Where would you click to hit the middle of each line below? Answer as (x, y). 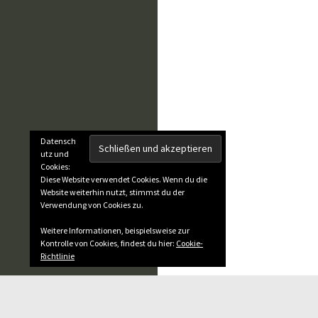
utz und (55, 154)
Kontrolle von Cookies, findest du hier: (108, 243)
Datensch (58, 141)
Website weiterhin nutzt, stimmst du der (113, 192)
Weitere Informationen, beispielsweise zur (115, 230)
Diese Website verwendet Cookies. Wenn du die (124, 179)
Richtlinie (57, 256)
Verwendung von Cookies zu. (92, 205)
